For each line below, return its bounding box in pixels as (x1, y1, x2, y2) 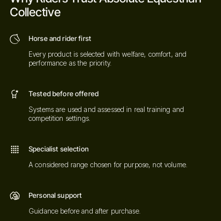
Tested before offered (29, 89, 99, 98)
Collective (10, 4, 61, 19)
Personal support (29, 190, 82, 199)
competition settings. (29, 113, 90, 122)
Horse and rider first (29, 34, 91, 42)
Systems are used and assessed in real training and (29, 105, 184, 113)
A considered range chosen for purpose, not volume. (29, 160, 187, 169)
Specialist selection (29, 144, 89, 153)
